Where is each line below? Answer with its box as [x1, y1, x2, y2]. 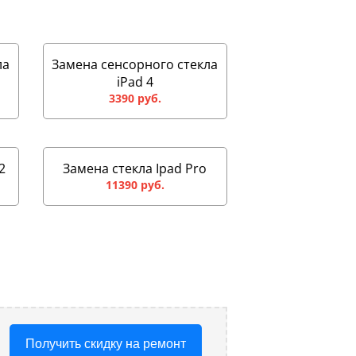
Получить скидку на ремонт [25, 337, 186, 351]
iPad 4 [116, 73, 153, 91]
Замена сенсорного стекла [52, 56, 219, 74]
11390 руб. [105, 177, 164, 193]
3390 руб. [108, 91, 161, 106]
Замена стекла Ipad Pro [63, 160, 207, 178]
